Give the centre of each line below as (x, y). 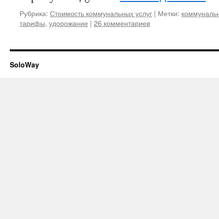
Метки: (169, 13)
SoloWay (24, 65)
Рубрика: (34, 13)
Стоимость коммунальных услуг (101, 13)
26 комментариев (122, 23)
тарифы (32, 23)
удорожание (68, 23)
